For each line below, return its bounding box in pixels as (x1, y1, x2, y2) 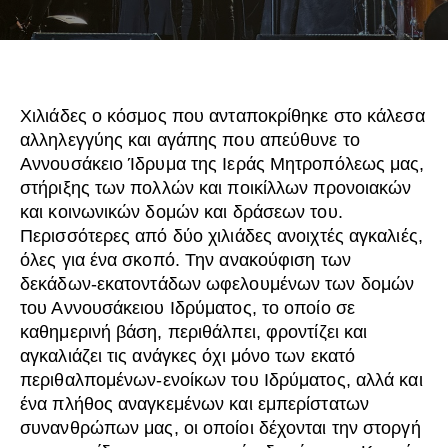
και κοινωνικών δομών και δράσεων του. (20, 202, 343, 223)
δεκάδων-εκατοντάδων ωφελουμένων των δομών (20, 274, 415, 295)
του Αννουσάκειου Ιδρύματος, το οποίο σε (20, 298, 355, 319)
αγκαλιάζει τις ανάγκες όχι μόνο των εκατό (20, 346, 356, 367)
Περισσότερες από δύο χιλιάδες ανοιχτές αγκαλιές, (20, 226, 423, 247)
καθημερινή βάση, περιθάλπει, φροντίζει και (20, 322, 368, 343)
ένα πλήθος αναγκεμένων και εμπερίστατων (20, 394, 369, 415)
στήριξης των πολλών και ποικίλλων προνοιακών (20, 178, 412, 199)
